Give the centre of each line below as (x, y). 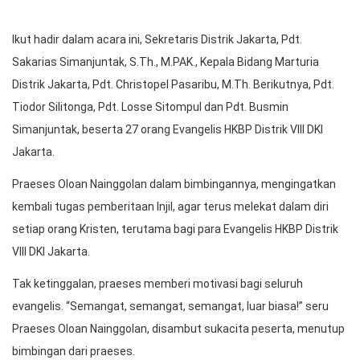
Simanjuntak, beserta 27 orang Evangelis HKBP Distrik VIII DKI (168, 130)
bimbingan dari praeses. (74, 352)
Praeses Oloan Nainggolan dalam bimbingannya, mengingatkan (174, 184)
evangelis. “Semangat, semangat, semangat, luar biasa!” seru (170, 307)
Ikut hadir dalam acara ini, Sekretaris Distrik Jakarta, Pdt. (157, 40)
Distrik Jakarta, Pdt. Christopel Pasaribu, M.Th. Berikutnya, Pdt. (173, 85)
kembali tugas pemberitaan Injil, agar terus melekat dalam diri (170, 207)
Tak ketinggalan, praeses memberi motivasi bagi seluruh (157, 284)
